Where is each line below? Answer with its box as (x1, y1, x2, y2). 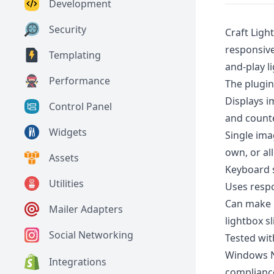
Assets (49, 151, 79, 165)
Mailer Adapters (49, 202, 123, 217)
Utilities (49, 177, 84, 191)
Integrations (49, 255, 106, 269)
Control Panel (49, 100, 112, 114)
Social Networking (49, 228, 133, 242)
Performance (49, 74, 110, 88)
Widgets (49, 125, 87, 139)
